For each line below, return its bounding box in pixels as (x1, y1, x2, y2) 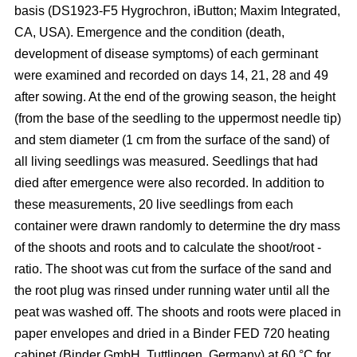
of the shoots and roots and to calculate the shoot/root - (14, 240, 321, 254)
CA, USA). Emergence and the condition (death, (14, 25, 284, 39)
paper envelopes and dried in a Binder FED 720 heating (14, 326, 330, 340)
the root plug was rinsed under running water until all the (14, 283, 330, 297)
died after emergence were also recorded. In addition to (14, 175, 324, 190)
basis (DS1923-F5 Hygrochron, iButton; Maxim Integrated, (14, 3, 340, 18)
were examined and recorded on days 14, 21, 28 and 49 (14, 68, 328, 82)
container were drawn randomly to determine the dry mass (14, 218, 340, 233)
